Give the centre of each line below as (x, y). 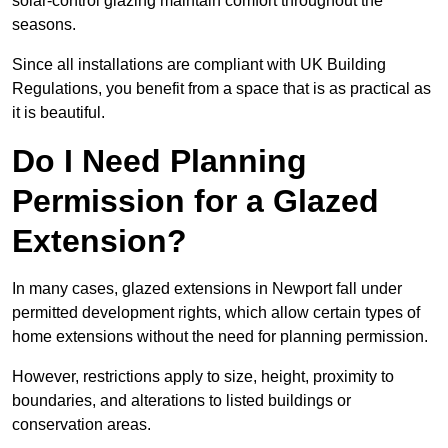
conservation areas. (81, 425)
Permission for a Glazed (195, 201)
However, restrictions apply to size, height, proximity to (203, 377)
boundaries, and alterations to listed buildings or (181, 401)
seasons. (44, 25)
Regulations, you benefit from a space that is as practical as (221, 89)
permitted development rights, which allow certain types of (216, 313)
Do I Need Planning (159, 161)
